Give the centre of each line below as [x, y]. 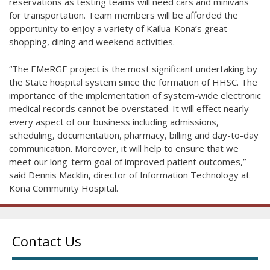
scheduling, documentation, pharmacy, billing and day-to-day [134, 135]
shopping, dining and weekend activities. [92, 42]
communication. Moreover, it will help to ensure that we [124, 148]
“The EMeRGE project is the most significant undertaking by [133, 68]
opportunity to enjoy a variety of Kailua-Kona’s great [118, 29]
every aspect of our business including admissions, [114, 121]
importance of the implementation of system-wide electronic [135, 95]
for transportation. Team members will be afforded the [124, 15]
